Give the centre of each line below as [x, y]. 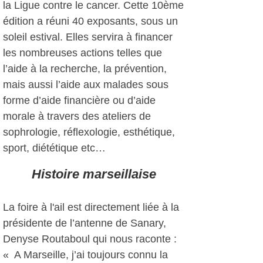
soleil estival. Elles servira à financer [88, 37]
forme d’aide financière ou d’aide [79, 100]
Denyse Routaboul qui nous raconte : [90, 239]
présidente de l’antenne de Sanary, [85, 223]
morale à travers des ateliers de [77, 116]
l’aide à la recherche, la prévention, [85, 69]
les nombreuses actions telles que [82, 53]
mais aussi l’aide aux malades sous [86, 85]
